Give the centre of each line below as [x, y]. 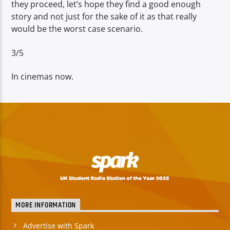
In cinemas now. [43, 77]
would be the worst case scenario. [77, 29]
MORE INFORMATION [46, 205]
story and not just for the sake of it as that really [104, 17]
